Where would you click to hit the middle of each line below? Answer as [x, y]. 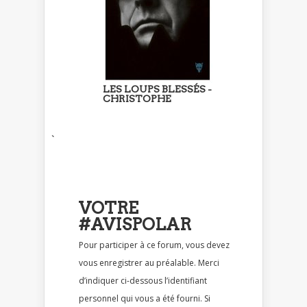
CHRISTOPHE [137, 98]
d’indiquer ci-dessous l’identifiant [143, 280]
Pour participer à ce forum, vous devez [113, 245]
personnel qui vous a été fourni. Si [121, 298]
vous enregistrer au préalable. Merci [149, 262]
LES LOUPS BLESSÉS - [157, 89]
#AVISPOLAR [135, 224]
